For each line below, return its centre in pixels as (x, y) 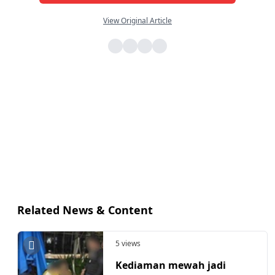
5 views (128, 243)
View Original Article (137, 20)
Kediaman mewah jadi (171, 265)
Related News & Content (85, 210)
